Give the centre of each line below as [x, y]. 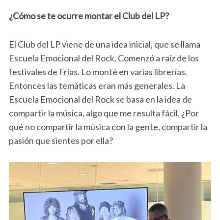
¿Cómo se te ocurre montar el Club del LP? [89, 16]
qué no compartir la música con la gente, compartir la [108, 127]
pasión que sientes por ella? [61, 141]
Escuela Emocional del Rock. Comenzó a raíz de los [104, 58]
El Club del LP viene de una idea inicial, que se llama [104, 44]
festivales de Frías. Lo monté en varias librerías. [98, 72]
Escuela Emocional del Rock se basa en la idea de [100, 99]
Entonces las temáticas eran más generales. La [97, 86]
